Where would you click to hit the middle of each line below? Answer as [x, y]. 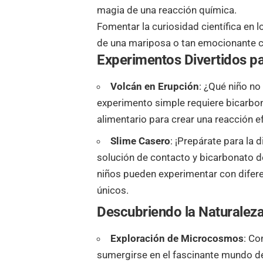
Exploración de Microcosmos [177, 239]
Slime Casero [141, 141]
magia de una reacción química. [168, 10]
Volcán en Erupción [155, 87]
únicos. [113, 190]
